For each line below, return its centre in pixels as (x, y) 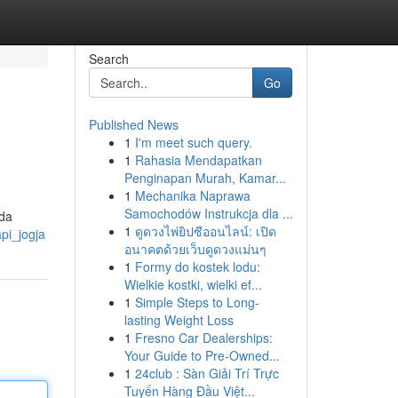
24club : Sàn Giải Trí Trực (207, 373)
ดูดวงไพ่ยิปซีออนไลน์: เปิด (205, 231)
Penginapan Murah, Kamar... (205, 178)
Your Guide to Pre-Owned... (202, 355)
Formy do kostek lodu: (197, 267)
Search (108, 59)
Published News (133, 124)
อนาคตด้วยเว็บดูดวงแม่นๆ (195, 249)
